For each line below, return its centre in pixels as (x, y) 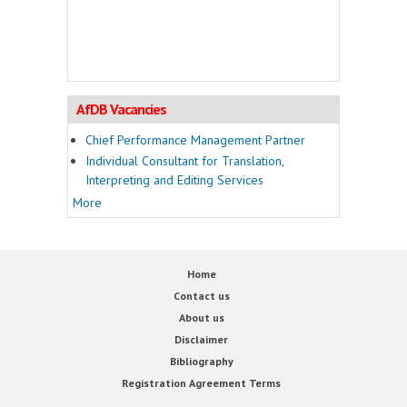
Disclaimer (201, 339)
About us (201, 317)
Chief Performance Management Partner (195, 139)
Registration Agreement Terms (201, 382)
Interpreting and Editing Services (174, 180)
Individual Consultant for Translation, (184, 161)
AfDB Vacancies (121, 109)
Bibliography (201, 361)
